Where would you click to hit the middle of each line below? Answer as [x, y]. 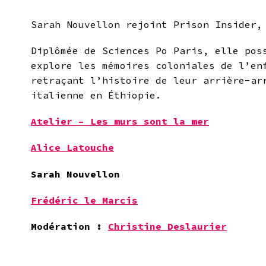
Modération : [69, 226]
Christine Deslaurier [167, 226]
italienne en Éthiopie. [96, 95]
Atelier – [61, 121]
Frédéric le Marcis [84, 200]
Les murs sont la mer [150, 121]
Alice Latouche [72, 148]
